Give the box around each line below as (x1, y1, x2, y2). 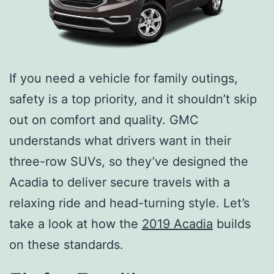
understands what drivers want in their (9, 133, 231, 149)
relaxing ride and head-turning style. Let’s (9, 196, 250, 211)
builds (213, 217, 251, 232)
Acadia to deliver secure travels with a (9, 175, 230, 190)
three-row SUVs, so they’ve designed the (9, 154, 248, 169)
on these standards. (9, 237, 124, 253)
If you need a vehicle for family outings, (9, 71, 238, 86)
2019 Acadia (142, 217, 213, 232)
